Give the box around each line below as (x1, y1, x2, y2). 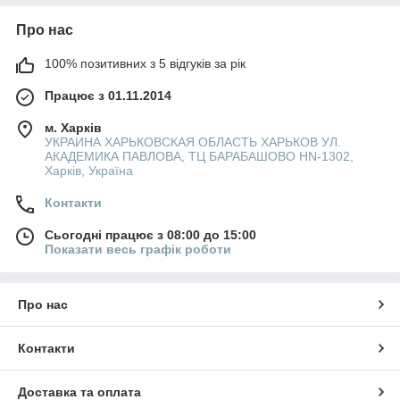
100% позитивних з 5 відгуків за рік (45, 56, 246, 71)
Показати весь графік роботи (45, 242, 231, 257)
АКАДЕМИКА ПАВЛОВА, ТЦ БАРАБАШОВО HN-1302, (45, 149, 354, 164)
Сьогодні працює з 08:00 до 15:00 (45, 228, 256, 243)
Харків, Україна (45, 163, 133, 179)
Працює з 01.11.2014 (45, 88, 171, 104)
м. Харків (45, 121, 102, 136)
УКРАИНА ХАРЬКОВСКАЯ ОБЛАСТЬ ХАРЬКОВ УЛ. (45, 135, 341, 150)
